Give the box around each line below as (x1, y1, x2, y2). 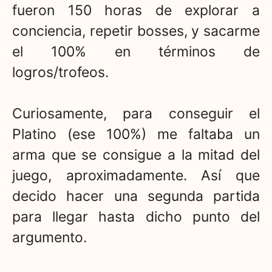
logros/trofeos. (12, 63, 109, 81)
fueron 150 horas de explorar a (12, 1, 260, 19)
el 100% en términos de (12, 42, 260, 60)
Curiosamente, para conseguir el (12, 105, 260, 123)
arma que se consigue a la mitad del (12, 146, 260, 164)
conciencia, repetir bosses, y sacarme (12, 22, 260, 39)
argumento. (12, 229, 87, 246)
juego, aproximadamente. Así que (12, 167, 260, 185)
